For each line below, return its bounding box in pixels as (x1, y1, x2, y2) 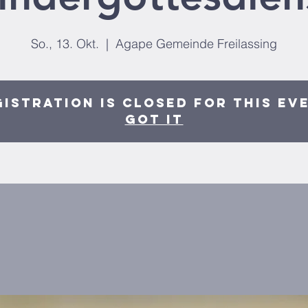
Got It (124, 111, 184, 127)
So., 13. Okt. (31, 36, 99, 52)
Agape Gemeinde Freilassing (115, 36, 277, 52)
